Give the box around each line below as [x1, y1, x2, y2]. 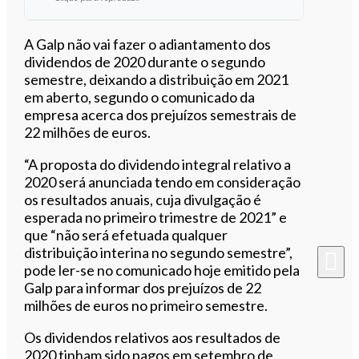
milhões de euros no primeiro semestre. [24, 296, 268, 314]
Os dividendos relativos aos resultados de [24, 328, 281, 346]
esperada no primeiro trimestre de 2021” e [24, 208, 288, 226]
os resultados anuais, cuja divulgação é [24, 190, 262, 208]
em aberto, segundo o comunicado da [24, 87, 256, 106]
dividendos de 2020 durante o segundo [24, 52, 266, 71]
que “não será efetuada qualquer [24, 225, 228, 244]
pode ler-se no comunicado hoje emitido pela [24, 260, 301, 279]
